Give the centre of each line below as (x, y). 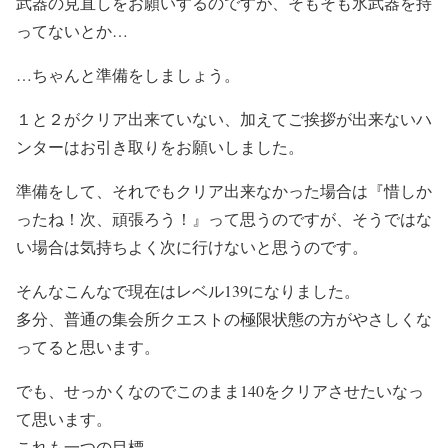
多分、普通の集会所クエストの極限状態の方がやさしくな (224, 318)
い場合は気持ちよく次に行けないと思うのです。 (192, 246)
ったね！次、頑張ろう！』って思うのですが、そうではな (224, 218)
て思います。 (64, 418)
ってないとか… (72, 30)
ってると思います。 (88, 346)
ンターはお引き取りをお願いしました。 (160, 146)
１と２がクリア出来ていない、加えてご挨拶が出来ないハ (224, 118)
